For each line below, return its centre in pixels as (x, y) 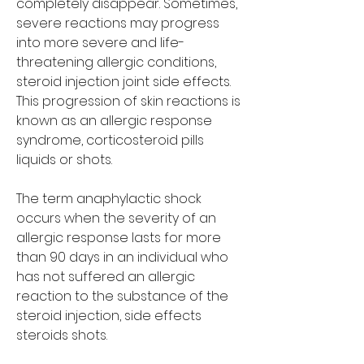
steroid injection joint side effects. (123, 81)
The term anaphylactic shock (109, 198)
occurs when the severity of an (116, 218)
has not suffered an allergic (106, 276)
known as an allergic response (114, 120)
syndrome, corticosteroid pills (110, 140)
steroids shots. (62, 335)
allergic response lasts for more (119, 237)
